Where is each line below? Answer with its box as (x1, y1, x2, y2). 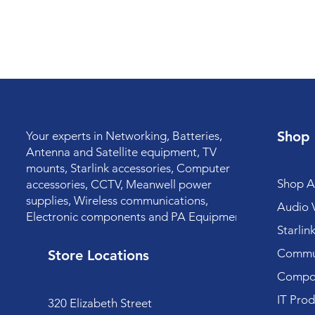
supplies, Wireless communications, (25, 193, 208, 207)
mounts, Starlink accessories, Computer (25, 161, 230, 175)
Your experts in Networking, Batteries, (25, 129, 222, 143)
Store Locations (47, 247, 149, 264)
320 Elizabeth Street (47, 296, 152, 310)
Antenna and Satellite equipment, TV (25, 145, 217, 159)
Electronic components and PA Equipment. (25, 210, 248, 224)
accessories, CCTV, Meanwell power (25, 177, 212, 191)
